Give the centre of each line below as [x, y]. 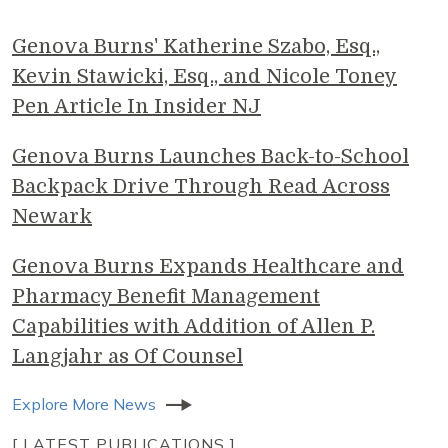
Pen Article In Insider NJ [136, 106]
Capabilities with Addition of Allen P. [193, 326]
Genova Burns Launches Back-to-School [210, 156]
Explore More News [84, 403]
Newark [52, 216]
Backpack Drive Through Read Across [201, 186]
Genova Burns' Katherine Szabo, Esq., [196, 46]
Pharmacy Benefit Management [166, 296]
